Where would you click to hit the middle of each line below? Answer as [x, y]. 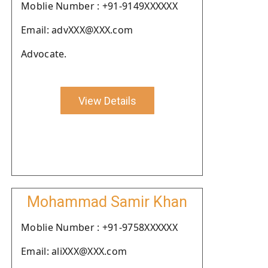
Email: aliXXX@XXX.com [74, 251]
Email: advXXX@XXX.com [77, 30]
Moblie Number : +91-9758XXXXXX [99, 227]
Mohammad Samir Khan [107, 202]
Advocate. [44, 54]
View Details [107, 100]
